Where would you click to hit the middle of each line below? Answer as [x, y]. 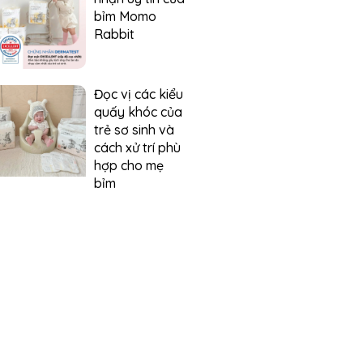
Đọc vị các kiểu [139, 94]
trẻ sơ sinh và [134, 130]
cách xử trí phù [137, 147]
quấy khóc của [138, 112]
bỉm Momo [125, 16]
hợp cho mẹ [129, 165]
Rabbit [116, 34]
